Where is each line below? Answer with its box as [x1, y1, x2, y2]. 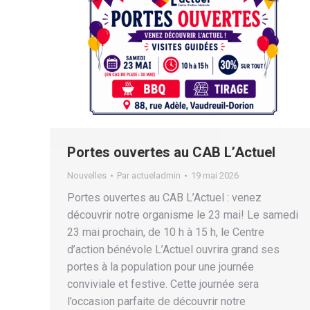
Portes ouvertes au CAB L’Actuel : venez [67, 191, 262, 205]
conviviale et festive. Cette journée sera [67, 277, 259, 291]
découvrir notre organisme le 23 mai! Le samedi [67, 208, 298, 222]
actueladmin [131, 170, 181, 181]
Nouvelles [67, 170, 107, 181]
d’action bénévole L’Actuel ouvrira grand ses [67, 243, 280, 257]
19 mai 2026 [191, 170, 239, 181]
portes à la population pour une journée [67, 260, 254, 274]
